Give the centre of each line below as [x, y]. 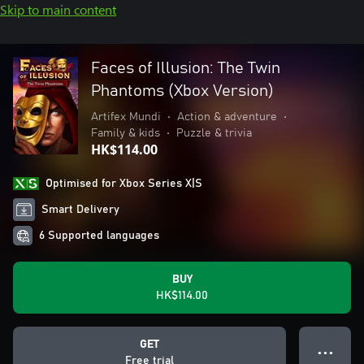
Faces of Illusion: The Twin [186, 68]
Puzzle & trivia [214, 133]
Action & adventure [227, 117]
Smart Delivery [81, 210]
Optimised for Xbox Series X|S [124, 184]
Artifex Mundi [126, 117]
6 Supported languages [99, 236]
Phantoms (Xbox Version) [182, 91]
